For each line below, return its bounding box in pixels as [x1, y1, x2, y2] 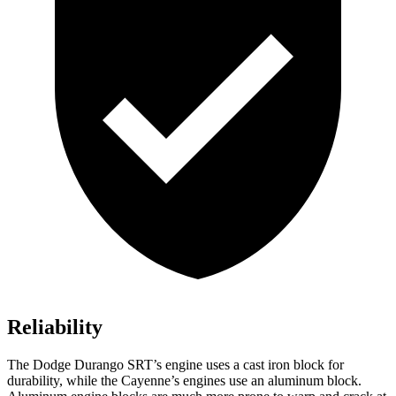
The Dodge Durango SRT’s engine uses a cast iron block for [7, 357, 344, 373]
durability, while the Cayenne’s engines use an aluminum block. [7, 373, 362, 389]
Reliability [7, 316, 103, 339]
